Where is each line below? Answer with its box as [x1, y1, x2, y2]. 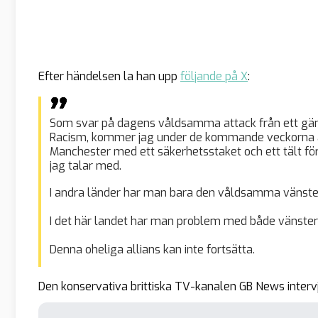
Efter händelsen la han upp [38, 69, 180, 84]
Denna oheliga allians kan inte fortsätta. [50, 242, 255, 258]
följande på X [180, 69, 248, 84]
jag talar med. [50, 158, 121, 174]
